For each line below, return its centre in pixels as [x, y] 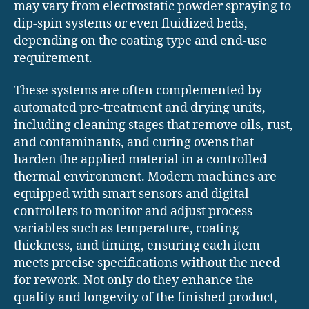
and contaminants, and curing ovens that [134, 143]
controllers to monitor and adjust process [133, 212]
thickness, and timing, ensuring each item [137, 246]
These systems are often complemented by [138, 91]
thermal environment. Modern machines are [145, 177]
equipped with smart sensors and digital [131, 195]
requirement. [53, 58]
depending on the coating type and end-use [140, 41]
